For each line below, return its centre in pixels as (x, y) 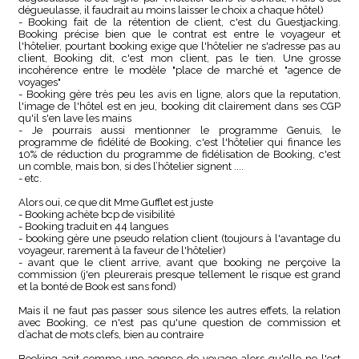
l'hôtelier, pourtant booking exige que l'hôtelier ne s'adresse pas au (179, 46)
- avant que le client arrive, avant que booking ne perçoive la (179, 263)
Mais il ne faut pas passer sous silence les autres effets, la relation (179, 311)
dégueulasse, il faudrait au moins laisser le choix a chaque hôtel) (171, 10)
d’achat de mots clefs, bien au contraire (111, 335)
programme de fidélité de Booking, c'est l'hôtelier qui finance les (179, 143)
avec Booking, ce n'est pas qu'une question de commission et (179, 323)
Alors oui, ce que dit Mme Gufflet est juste (115, 203)
